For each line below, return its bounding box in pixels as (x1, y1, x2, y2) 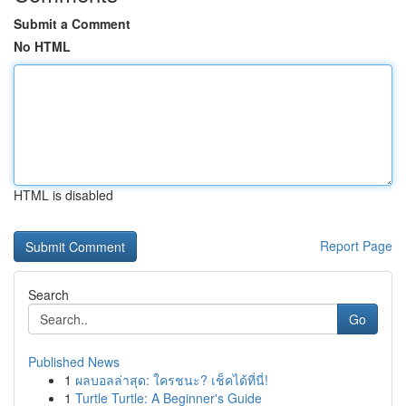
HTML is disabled (14, 186, 113, 204)
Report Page (320, 237, 392, 255)
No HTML (14, 37, 71, 55)
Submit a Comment (14, 14, 130, 33)
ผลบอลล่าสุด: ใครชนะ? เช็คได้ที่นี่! (75, 371, 268, 389)
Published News (28, 353, 120, 371)
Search (28, 285, 69, 304)
